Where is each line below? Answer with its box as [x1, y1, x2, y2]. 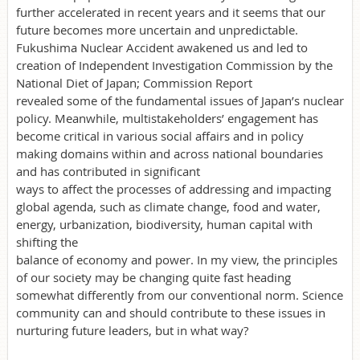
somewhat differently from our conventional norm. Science [16, 286, 343, 303]
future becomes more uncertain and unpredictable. [16, 21, 298, 38]
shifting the [16, 233, 78, 250]
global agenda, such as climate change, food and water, [16, 198, 321, 215]
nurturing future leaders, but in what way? [16, 321, 248, 338]
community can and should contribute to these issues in [16, 304, 325, 321]
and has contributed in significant [16, 162, 200, 179]
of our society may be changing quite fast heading [16, 268, 291, 285]
